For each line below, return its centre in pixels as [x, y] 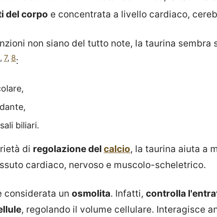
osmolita [91, 193]
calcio [117, 149]
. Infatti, [128, 193]
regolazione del [68, 149]
